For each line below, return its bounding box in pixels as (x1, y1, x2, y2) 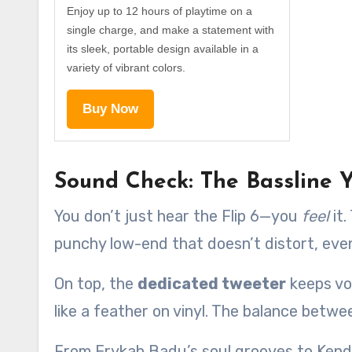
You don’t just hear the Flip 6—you (54, 206, 302, 225)
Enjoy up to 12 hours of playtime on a (67, 4, 252, 17)
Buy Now (82, 101, 138, 116)
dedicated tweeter (137, 273, 286, 293)
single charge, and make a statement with (67, 23, 274, 36)
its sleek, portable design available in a (67, 42, 258, 55)
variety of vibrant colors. (67, 60, 185, 74)
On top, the (54, 273, 137, 293)
